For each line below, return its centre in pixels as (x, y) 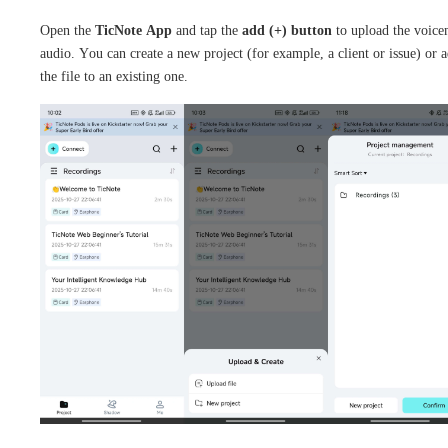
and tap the (207, 30)
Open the (67, 30)
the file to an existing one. (114, 76)
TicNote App (133, 30)
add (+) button (287, 30)
